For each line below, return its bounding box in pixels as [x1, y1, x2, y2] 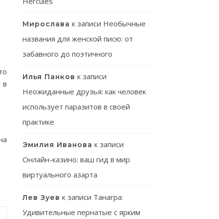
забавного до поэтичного [22, 49, 112, 59]
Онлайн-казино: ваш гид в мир [22, 154, 130, 164]
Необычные [103, 19, 146, 28]
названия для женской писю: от [22, 34, 133, 44]
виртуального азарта [22, 170, 97, 179]
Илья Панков [22, 72, 75, 81]
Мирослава [22, 20, 70, 28]
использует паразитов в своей [22, 102, 130, 111]
